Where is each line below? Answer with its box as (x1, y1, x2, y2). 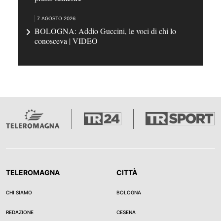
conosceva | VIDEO (35, 35, 98, 46)
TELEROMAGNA (6, 168, 60, 177)
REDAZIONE (6, 209, 34, 215)
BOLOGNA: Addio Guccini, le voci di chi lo (35, 25, 176, 36)
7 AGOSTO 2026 (37, 15, 75, 21)
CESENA (116, 209, 136, 215)
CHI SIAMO (6, 189, 32, 195)
